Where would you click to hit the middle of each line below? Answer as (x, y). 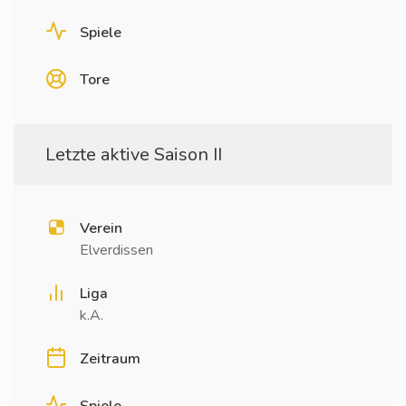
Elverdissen (116, 250)
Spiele (101, 33)
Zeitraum (110, 359)
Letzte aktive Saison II (134, 155)
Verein (101, 228)
